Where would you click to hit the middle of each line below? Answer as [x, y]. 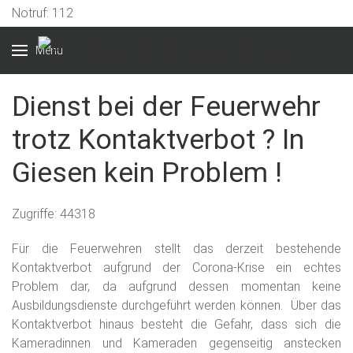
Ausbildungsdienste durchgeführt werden [124, 305]
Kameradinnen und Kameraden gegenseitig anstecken [176, 343]
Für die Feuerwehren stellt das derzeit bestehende [176, 249]
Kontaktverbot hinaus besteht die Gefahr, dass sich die [176, 324]
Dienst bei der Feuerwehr [166, 106]
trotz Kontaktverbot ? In [158, 139]
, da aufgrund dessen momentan [194, 286]
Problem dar [50, 286]
